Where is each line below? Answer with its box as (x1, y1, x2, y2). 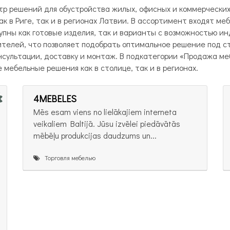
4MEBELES (33, 92, 76, 105)
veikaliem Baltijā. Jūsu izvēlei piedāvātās (33, 118, 180, 129)
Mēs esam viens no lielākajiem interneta (33, 106, 177, 117)
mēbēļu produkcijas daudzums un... (33, 129, 157, 141)
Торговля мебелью (40, 153, 95, 162)
